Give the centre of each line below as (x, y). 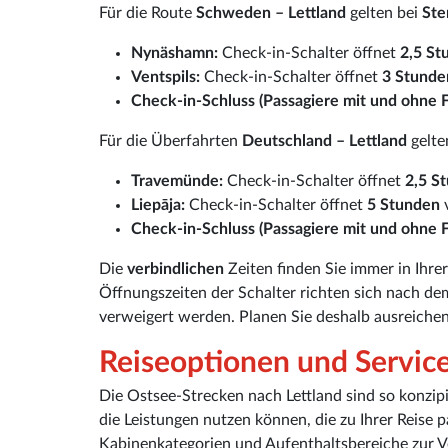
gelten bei (384, 13)
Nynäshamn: (174, 53)
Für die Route (147, 13)
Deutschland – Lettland (324, 141)
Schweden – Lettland (271, 13)
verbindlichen (175, 269)
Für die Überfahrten (170, 141)
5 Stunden (403, 205)
